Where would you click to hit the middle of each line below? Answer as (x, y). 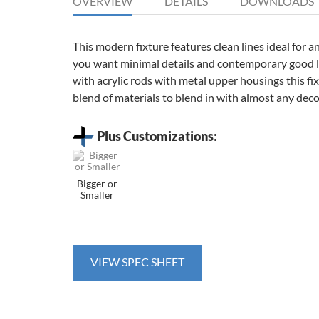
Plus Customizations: (157, 136)
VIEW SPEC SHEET (137, 261)
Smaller (98, 195)
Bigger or (98, 183)
